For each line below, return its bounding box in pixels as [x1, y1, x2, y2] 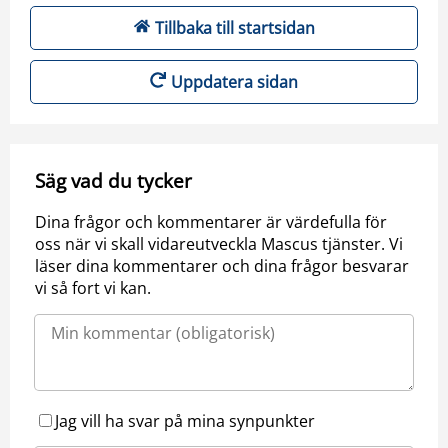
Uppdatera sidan [171, 71, 298, 93]
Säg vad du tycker [35, 167, 192, 193]
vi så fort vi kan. [35, 277, 151, 300]
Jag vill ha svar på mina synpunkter [55, 410, 315, 433]
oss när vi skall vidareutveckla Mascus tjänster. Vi [35, 233, 403, 256]
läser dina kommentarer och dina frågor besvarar [35, 255, 409, 278]
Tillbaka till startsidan [154, 17, 315, 39]
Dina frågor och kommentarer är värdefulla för [35, 211, 387, 234]
